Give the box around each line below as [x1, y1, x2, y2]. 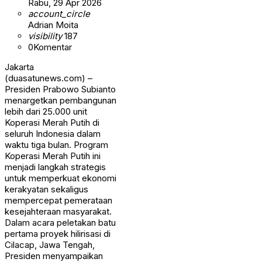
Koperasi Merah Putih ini [5, 150, 101, 161]
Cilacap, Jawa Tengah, [5, 239, 95, 250]
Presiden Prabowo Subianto [5, 83, 116, 95]
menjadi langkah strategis [5, 161, 106, 173]
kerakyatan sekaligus [5, 183, 88, 195]
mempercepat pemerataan [5, 194, 112, 206]
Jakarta [5, 61, 34, 73]
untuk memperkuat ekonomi [5, 172, 116, 184]
